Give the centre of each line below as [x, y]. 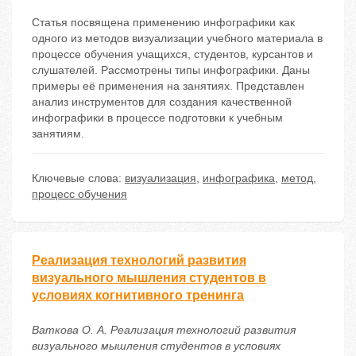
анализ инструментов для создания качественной [162, 102]
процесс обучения [79, 194]
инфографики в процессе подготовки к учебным [157, 118]
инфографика [239, 178]
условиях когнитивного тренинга [138, 296]
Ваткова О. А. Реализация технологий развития [164, 330]
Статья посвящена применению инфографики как [163, 23]
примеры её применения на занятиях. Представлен [168, 86]
